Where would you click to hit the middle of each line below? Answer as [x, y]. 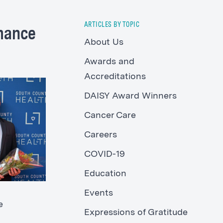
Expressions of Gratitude [136, 213]
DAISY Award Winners [130, 96]
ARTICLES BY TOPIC [112, 25]
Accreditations [115, 77]
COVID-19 [104, 155]
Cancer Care [110, 116]
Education [105, 174]
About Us [104, 43]
